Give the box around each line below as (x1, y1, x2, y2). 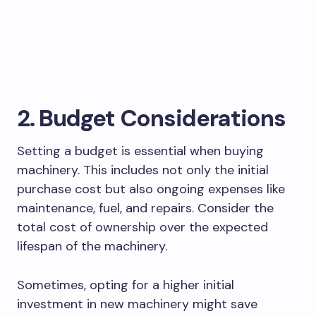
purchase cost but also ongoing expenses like (17, 180, 285, 197)
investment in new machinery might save (17, 295, 257, 312)
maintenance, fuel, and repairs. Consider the (17, 199, 274, 217)
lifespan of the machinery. (17, 237, 171, 255)
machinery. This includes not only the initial (17, 161, 269, 178)
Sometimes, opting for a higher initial (17, 276, 234, 293)
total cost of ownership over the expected (17, 218, 268, 236)
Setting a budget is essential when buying (17, 142, 264, 159)
